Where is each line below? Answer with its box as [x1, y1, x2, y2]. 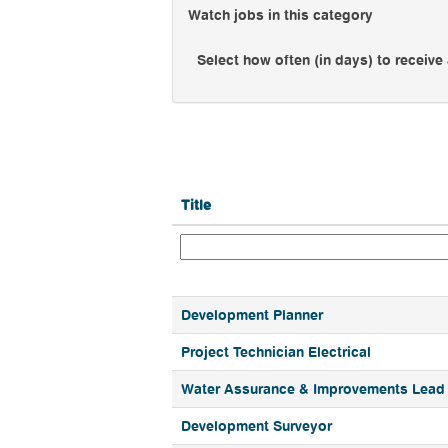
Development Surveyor [181, 417, 332, 434]
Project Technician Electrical [181, 343, 371, 360]
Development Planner [181, 306, 323, 323]
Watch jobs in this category [188, 6, 373, 23]
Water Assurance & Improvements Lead [181, 380, 445, 397]
